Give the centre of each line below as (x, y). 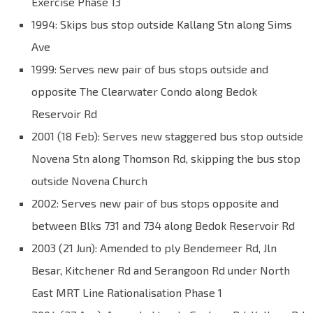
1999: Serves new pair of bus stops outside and (150, 69)
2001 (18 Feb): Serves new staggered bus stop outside (167, 136)
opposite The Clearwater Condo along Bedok (144, 92)
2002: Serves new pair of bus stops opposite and (155, 203)
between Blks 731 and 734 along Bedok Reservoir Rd (163, 226)
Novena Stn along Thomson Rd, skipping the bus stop (166, 159)
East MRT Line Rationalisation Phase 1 (127, 293)
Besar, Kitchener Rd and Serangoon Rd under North (161, 270)
